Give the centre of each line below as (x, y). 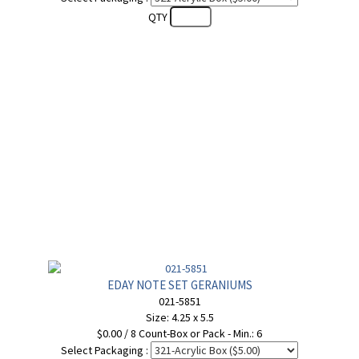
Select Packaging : (105, 350)
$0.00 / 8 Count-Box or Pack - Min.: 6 (179, 333)
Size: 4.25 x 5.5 (179, 317)
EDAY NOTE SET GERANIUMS (179, 285)
